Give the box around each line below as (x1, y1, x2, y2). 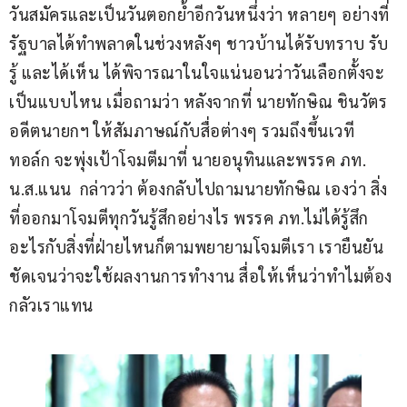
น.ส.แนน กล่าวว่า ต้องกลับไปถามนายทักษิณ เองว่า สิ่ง (9, 178, 388, 200)
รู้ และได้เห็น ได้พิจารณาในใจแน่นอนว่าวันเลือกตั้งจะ (9, 62, 384, 84)
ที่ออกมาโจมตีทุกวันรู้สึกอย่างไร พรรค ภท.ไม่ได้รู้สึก (9, 207, 369, 229)
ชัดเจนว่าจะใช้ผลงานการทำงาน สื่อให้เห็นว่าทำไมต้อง (9, 265, 392, 287)
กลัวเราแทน (9, 294, 94, 316)
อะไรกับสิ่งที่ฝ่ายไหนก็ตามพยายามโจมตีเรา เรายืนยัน (9, 236, 383, 258)
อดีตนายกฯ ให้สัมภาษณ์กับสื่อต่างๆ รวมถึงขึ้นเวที (9, 120, 354, 142)
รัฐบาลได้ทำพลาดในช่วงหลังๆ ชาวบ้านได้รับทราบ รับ (9, 33, 389, 55)
